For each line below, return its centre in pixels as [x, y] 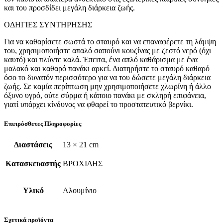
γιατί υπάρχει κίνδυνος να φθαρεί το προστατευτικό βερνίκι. [99, 105]
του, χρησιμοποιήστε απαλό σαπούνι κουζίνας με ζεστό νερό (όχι [108, 51]
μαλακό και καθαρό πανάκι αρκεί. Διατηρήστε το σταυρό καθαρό [107, 69]
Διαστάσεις [33, 145]
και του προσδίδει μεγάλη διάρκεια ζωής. [69, 8]
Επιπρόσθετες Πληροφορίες [43, 124]
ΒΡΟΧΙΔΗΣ [83, 164]
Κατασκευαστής [33, 164]
